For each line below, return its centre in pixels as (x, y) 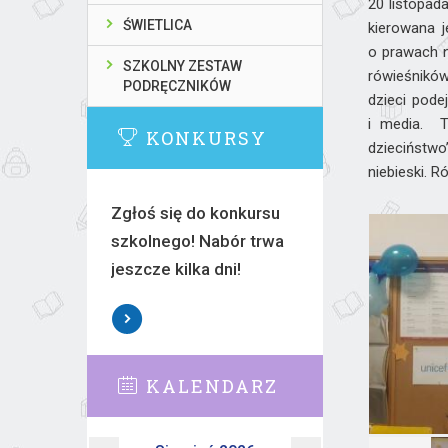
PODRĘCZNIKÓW (177, 86)
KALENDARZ (212, 386)
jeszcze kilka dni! (175, 269)
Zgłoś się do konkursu (195, 213)
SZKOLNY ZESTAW (183, 66)
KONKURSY (206, 138)
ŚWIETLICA (158, 25)
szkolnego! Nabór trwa (197, 241)
